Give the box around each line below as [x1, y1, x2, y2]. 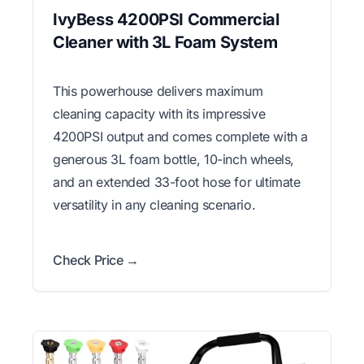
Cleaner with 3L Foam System [53, 32, 278, 52]
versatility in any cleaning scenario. [53, 196, 256, 213]
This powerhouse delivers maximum [53, 82, 263, 99]
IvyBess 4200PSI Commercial [53, 9, 279, 29]
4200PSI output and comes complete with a [53, 128, 309, 145]
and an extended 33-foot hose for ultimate [53, 173, 301, 190]
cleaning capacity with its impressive [53, 105, 266, 122]
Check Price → [53, 251, 139, 268]
